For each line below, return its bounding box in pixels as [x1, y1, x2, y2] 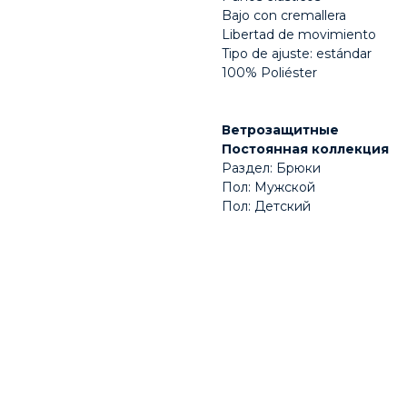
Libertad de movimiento [222, 26, 376, 44]
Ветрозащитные [222, 122, 339, 139]
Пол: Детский [222, 198, 311, 215]
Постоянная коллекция [222, 141, 389, 158]
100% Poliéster [222, 65, 317, 82]
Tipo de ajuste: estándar [222, 45, 372, 63]
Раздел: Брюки [222, 160, 321, 177]
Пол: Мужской [222, 179, 315, 196]
